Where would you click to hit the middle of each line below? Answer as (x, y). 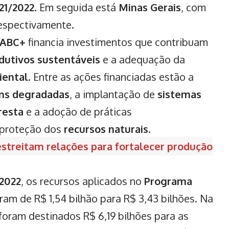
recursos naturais (106, 129)
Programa (168, 181)
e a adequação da (143, 59)
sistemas (179, 94)
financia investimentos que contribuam (117, 42)
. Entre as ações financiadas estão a (111, 76)
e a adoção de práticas (78, 111)
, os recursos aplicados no (83, 181)
